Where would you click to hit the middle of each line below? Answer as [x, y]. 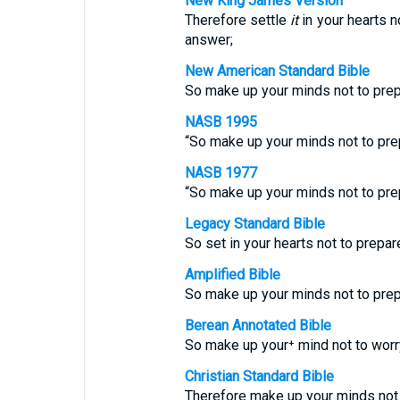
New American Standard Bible [277, 71]
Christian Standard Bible [259, 376]
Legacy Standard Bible [254, 224]
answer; [208, 40]
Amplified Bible [232, 275]
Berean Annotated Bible [258, 325]
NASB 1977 [221, 173]
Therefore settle [237, 20]
